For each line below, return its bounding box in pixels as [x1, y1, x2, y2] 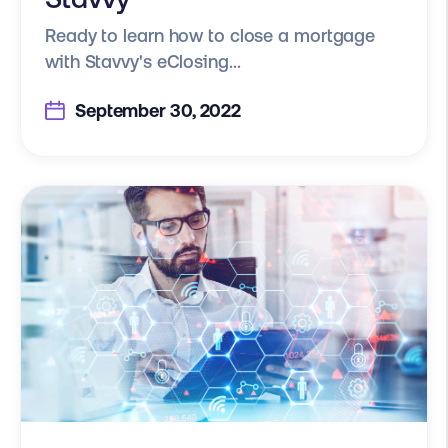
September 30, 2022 [71, 99, 242, 121]
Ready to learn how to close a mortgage [45, 25, 376, 47]
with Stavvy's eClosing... [45, 51, 241, 73]
